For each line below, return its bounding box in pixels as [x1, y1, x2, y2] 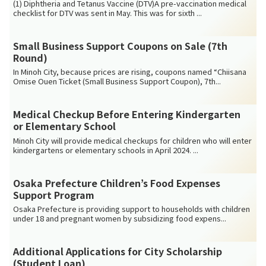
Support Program [13, 187, 95, 202]
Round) [13, 50, 48, 65]
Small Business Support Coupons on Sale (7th [13, 38, 228, 53]
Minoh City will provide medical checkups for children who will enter [13, 134, 252, 146]
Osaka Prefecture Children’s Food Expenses [13, 175, 221, 190]
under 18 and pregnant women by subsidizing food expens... [13, 213, 227, 224]
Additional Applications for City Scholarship [13, 244, 223, 259]
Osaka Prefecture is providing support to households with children [13, 203, 251, 215]
